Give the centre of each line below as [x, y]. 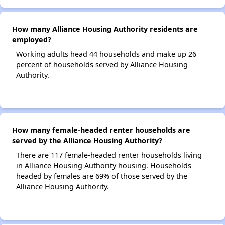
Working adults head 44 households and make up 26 [106, 54]
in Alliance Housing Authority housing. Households [104, 166]
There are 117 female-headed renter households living [109, 155]
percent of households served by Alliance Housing [102, 65]
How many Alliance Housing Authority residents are [105, 29]
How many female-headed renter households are [101, 130]
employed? [32, 40]
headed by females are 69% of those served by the [102, 176]
